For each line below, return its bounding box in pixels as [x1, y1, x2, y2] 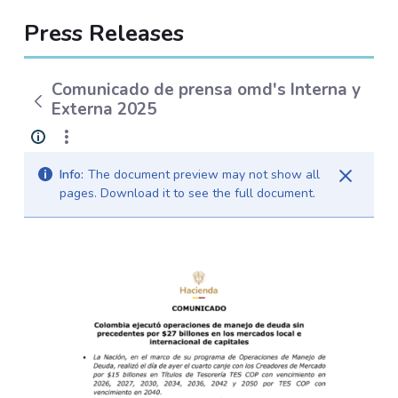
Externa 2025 [52, 97, 157, 121]
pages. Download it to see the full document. [59, 185, 315, 203]
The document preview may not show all [87, 166, 320, 184]
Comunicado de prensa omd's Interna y [52, 77, 362, 101]
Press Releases [23, 17, 184, 49]
